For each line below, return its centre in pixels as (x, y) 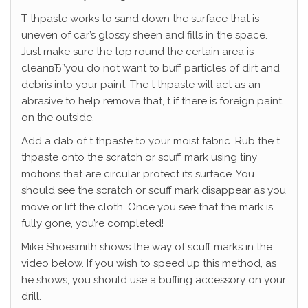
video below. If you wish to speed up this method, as (149, 263)
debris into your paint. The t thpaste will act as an (141, 85)
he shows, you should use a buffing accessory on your (154, 280)
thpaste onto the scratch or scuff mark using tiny (139, 157)
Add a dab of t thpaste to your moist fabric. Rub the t (151, 141)
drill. (31, 296)
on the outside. (58, 118)
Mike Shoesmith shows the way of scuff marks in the (147, 247)
